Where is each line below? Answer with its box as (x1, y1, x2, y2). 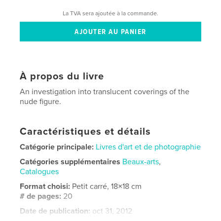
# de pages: (20, 191, 64, 202)
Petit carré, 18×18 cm (72, 182, 142, 192)
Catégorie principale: (20, 142, 94, 152)
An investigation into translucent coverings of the (20, 87, 190, 97)
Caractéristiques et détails (20, 126, 151, 138)
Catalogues (20, 167, 59, 177)
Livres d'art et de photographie (96, 142, 201, 152)
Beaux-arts (122, 157, 159, 167)
